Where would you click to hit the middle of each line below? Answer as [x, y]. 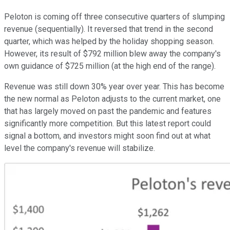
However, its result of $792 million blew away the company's [112, 53]
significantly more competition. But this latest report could [108, 123]
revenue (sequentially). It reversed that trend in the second [109, 29]
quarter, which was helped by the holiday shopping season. [109, 41]
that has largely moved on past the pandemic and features [108, 111]
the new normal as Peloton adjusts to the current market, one [112, 99]
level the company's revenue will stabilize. [80, 148]
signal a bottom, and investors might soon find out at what [107, 136]
